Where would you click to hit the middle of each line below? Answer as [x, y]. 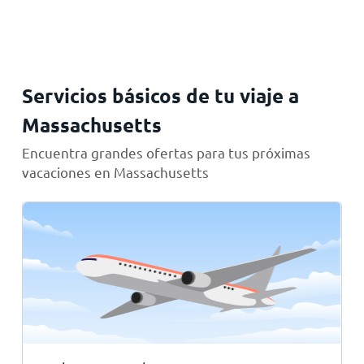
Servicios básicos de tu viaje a [160, 95]
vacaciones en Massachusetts [115, 172]
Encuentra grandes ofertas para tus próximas [166, 152]
